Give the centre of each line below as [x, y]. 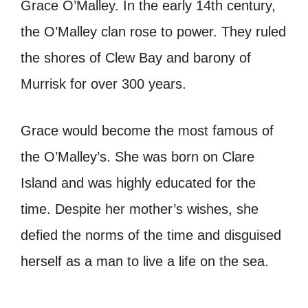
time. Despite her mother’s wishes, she [140, 209]
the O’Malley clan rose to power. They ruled [153, 31]
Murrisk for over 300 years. [103, 84]
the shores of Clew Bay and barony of [136, 57]
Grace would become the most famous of [147, 130]
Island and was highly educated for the [138, 183]
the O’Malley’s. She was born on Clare [137, 156]
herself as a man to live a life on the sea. [145, 261]
